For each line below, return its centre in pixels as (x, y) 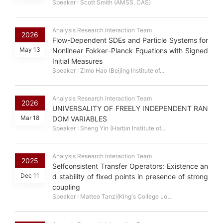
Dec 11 (30, 176)
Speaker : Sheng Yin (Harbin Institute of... (109, 128)
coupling (66, 187)
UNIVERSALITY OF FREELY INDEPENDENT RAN (130, 109)
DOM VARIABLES (80, 119)
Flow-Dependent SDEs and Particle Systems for (130, 40)
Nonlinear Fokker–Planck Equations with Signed (130, 51)
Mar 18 (30, 118)
